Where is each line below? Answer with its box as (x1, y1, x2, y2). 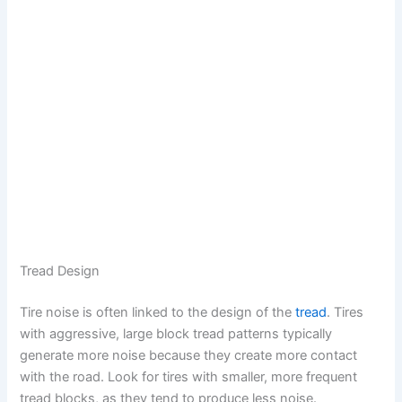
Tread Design (20, 263, 100, 280)
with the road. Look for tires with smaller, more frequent (20, 369, 358, 386)
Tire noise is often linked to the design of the (20, 304, 296, 321)
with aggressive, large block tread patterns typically (20, 326, 333, 343)
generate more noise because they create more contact (20, 347, 358, 364)
